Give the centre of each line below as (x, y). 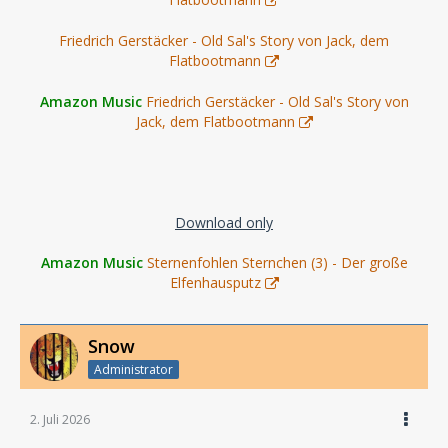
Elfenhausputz (215, 282)
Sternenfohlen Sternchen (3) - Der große (277, 262)
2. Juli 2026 (60, 419)
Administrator (133, 369)
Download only (224, 222)
